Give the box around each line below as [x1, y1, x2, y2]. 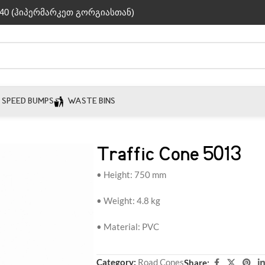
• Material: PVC [96, 221, 159, 232]
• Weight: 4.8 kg [96, 195, 160, 206]
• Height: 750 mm [96, 169, 166, 180]
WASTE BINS [67, 96, 116, 106]
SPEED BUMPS [1, 96, 54, 106]
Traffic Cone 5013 [96, 144, 241, 166]
